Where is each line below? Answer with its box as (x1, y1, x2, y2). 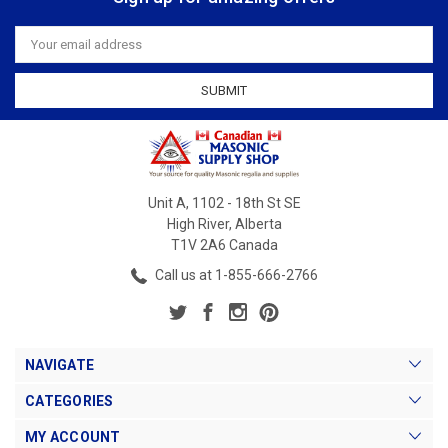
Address (15, 43, 65, 59)
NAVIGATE (25, 357, 94, 374)
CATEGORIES (25, 393, 114, 410)
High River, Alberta (166, 216, 282, 233)
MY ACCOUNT (25, 429, 121, 446)
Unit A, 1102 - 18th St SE (147, 195, 301, 212)
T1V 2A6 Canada (170, 237, 278, 254)
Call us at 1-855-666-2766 (151, 267, 318, 284)
